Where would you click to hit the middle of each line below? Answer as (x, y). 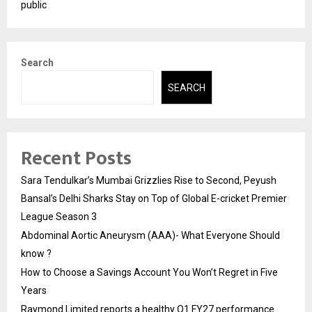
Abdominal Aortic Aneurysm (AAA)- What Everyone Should (150, 235)
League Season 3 (59, 216)
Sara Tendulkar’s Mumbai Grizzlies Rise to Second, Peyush (149, 180)
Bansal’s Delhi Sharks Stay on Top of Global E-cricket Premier (154, 198)
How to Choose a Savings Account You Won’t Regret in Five (149, 272)
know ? (36, 253)
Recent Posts (76, 158)
